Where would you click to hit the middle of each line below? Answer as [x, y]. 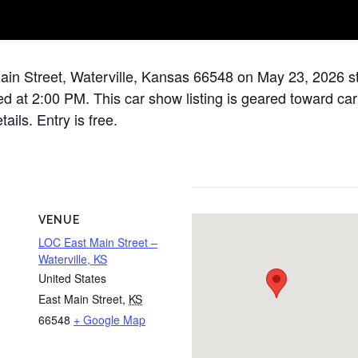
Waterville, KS [73, 259]
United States [72, 278]
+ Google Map [109, 320]
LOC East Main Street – [98, 242]
